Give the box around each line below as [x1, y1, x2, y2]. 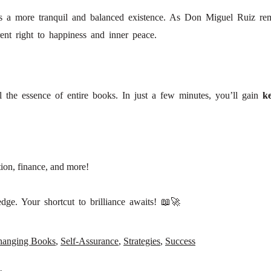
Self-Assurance [60, 236, 119, 247]
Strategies [123, 236, 160, 247]
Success [165, 236, 195, 247]
